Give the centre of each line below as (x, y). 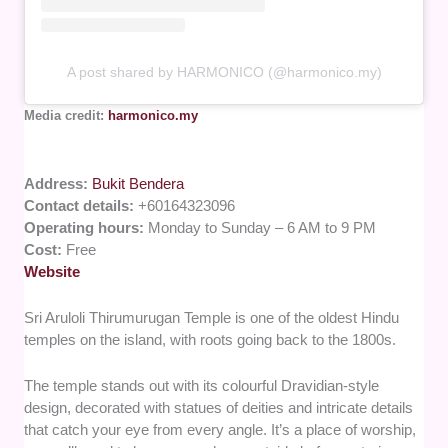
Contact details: (81, 205)
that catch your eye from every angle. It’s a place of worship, (220, 429)
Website (52, 271)
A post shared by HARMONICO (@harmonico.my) (224, 71)
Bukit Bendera (138, 183)
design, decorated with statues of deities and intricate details (219, 407)
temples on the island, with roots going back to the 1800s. (210, 339)
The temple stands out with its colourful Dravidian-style (202, 385)
